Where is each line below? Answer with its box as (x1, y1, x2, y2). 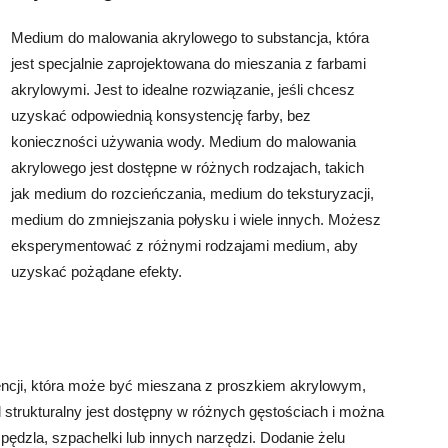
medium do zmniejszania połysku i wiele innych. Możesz (11, 211, 381, 228)
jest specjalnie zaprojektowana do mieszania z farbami (11, 55, 366, 72)
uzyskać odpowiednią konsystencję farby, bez (11, 107, 311, 124)
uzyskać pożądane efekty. (11, 263, 182, 280)
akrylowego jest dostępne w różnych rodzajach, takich (11, 159, 364, 176)
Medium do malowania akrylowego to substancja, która (11, 29, 369, 46)
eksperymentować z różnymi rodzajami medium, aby (11, 237, 358, 254)
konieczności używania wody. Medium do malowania (11, 133, 356, 150)
